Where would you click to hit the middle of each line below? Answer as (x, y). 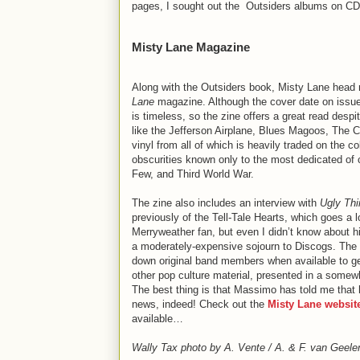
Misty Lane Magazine (191, 47)
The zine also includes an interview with (226, 202)
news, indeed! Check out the (200, 304)
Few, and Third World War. (193, 174)
